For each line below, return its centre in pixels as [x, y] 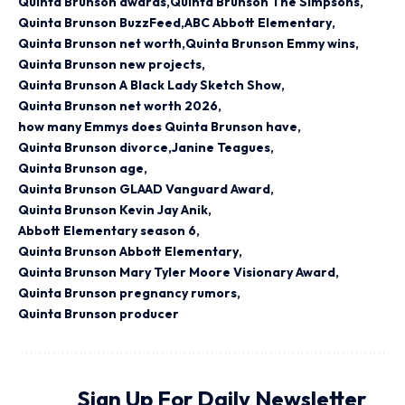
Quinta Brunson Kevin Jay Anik [113, 210]
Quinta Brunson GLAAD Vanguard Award [144, 189]
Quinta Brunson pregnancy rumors [127, 293]
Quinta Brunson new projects [110, 65]
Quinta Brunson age [81, 169]
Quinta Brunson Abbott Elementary [128, 252]
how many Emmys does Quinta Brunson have [158, 127]
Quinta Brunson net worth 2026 [118, 106]
